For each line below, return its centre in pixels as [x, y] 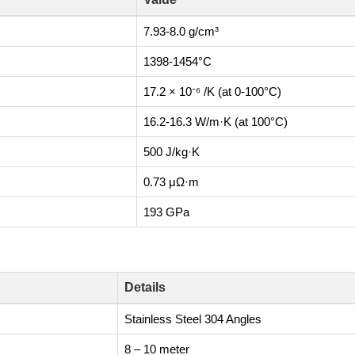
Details [145, 287]
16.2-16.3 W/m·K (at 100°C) [216, 122]
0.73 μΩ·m [171, 182]
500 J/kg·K [172, 152]
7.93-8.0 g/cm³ [181, 31]
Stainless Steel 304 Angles [193, 319]
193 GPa [166, 212]
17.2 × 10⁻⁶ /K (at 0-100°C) [212, 92]
